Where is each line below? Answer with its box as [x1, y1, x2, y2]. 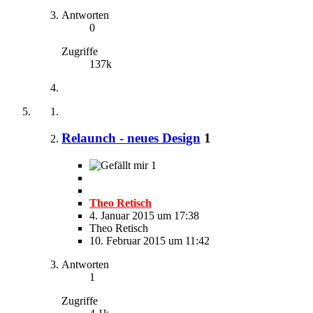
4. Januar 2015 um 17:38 [89, 210, 199, 221]
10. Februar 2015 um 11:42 [89, 235, 210, 247]
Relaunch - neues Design [61, 131, 201, 146]
